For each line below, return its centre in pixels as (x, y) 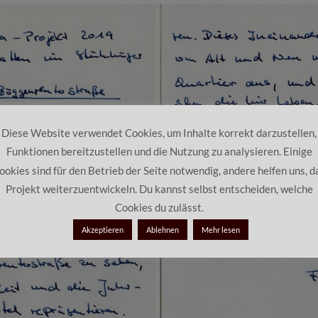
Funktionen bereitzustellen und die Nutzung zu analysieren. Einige (159, 152)
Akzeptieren (103, 230)
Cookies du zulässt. (159, 208)
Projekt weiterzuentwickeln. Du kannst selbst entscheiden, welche (159, 188)
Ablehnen (163, 230)
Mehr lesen (221, 230)
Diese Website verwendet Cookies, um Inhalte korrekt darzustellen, (159, 133)
